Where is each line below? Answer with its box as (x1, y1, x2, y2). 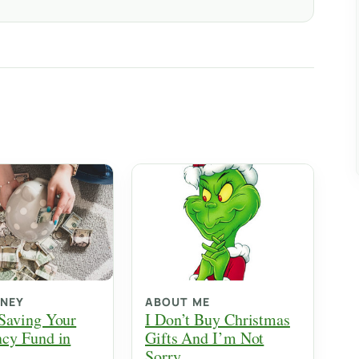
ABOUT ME (145, 294, 210, 310)
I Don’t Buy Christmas (145, 309, 290, 331)
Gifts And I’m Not (145, 327, 264, 349)
